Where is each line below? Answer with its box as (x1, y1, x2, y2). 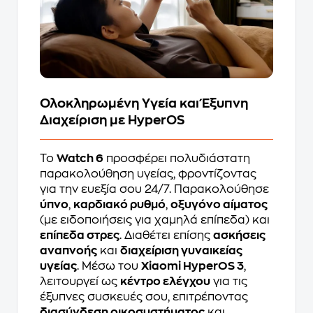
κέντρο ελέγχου (120, 275, 210, 287)
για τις (210, 275, 247, 287)
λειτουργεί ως (40, 275, 120, 287)
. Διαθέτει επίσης (119, 229, 213, 241)
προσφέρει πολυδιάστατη (103, 152, 250, 164)
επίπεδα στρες (40, 229, 119, 241)
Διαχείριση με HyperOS (40, 113, 184, 126)
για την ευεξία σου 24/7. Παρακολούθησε (40, 183, 269, 195)
